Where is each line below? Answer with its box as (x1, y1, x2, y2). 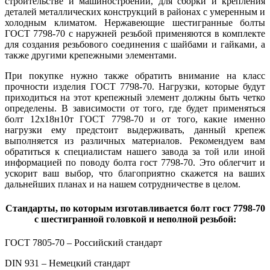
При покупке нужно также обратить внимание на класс (5, 71, 265, 81)
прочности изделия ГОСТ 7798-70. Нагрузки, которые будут (5, 81, 265, 92)
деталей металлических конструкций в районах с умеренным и (5, 7, 265, 17)
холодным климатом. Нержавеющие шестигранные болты (5, 17, 265, 28)
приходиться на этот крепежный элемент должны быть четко (5, 92, 265, 103)
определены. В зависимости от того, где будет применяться (5, 103, 265, 114)
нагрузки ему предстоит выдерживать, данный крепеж (5, 125, 265, 136)
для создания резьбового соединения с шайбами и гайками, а (5, 39, 265, 50)
